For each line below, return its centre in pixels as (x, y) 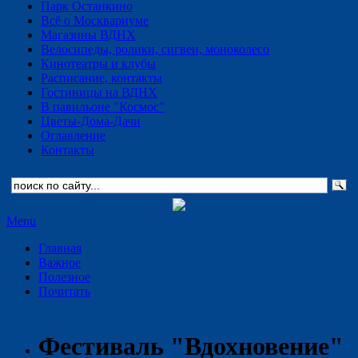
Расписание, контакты (101, 78)
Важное (60, 263)
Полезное (64, 277)
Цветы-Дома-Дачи (91, 121)
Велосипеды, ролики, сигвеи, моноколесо (155, 49)
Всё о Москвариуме (95, 20)
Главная (60, 248)
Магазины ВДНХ (88, 35)
